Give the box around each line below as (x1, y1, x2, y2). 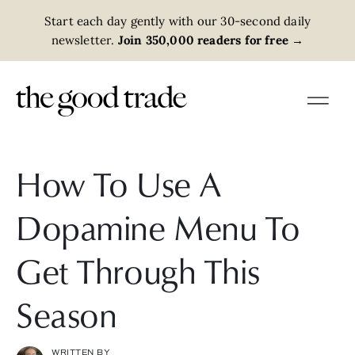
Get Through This (16, 246, 260, 294)
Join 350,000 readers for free (114, 32, 289, 48)
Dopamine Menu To (16, 203, 300, 250)
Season (16, 290, 117, 338)
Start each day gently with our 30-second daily (44, 13, 311, 29)
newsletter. (51, 32, 115, 48)
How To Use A (16, 159, 222, 207)
